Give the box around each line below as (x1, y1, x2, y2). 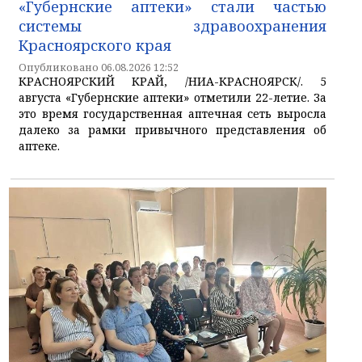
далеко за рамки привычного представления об (19, 121, 326, 137)
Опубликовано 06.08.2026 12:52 (19, 60, 179, 74)
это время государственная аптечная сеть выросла (19, 105, 326, 121)
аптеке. (19, 137, 60, 154)
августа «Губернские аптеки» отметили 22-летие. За (19, 89, 326, 105)
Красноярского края (19, 35, 171, 55)
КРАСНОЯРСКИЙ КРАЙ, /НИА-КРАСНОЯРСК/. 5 (19, 73, 326, 89)
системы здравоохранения (19, 15, 326, 36)
